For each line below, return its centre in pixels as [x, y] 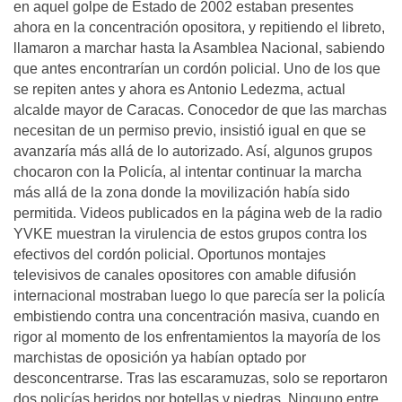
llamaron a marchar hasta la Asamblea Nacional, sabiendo [199, 48]
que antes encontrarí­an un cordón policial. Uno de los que [197, 69]
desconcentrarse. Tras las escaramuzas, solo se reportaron [201, 378]
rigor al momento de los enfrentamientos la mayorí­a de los [197, 337]
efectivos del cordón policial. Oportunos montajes [170, 254]
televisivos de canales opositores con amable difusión [185, 275]
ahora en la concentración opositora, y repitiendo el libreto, [199, 27]
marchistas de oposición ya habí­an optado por [160, 358]
